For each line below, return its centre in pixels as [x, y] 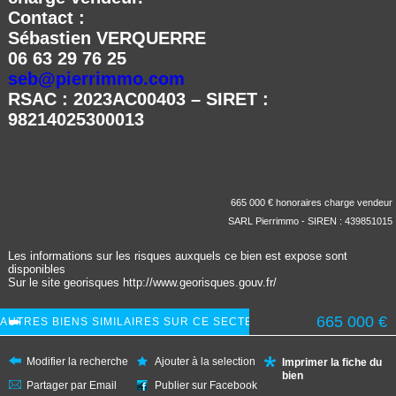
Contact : [46, 18]
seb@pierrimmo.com [96, 79]
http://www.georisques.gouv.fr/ [199, 283]
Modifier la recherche [77, 361]
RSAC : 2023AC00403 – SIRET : [138, 99]
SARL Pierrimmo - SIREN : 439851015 [310, 221]
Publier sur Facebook [206, 385]
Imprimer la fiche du [332, 362]
